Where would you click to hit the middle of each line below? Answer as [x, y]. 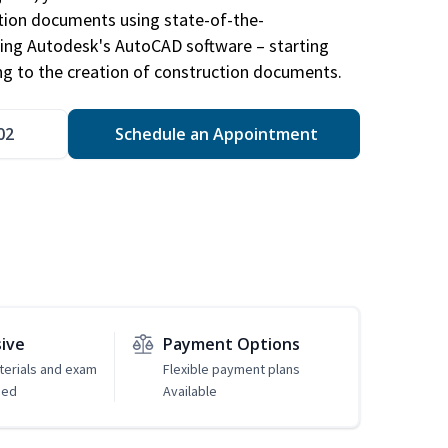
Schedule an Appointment [214, 134]
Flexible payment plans [231, 369]
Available [189, 391]
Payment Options [231, 344]
